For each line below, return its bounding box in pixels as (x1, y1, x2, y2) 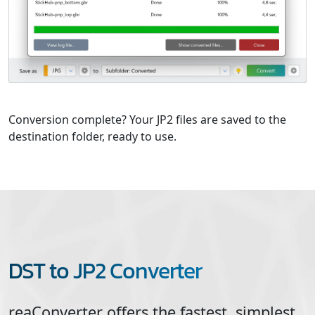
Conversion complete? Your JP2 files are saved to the (8, 111, 286, 127)
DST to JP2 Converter (8, 253, 202, 288)
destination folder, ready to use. (8, 128, 176, 144)
